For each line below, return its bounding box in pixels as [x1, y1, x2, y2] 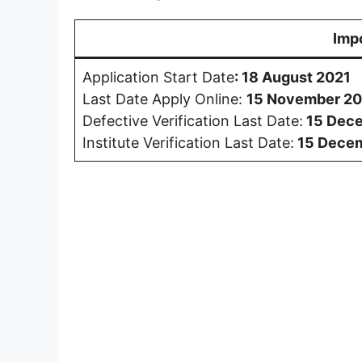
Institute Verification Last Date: [82, 133, 294, 151]
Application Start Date [82, 68, 234, 86]
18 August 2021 [242, 68, 351, 86]
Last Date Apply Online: [82, 90, 246, 107]
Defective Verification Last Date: [82, 112, 303, 129]
